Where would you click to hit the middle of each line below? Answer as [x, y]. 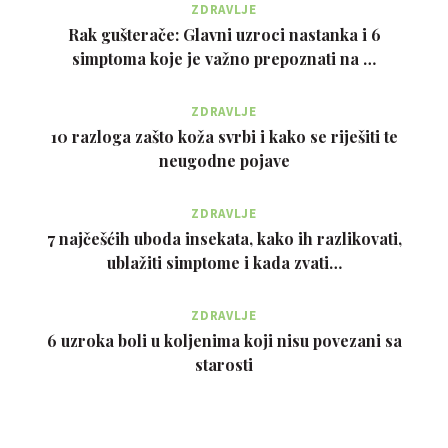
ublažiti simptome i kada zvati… [224, 262]
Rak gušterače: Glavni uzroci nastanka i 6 [224, 34]
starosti [224, 364]
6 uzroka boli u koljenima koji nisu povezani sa [224, 340]
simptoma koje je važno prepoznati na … [224, 58]
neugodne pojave [224, 160]
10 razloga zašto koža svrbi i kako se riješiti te [224, 136]
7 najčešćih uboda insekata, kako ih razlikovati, [224, 238]
